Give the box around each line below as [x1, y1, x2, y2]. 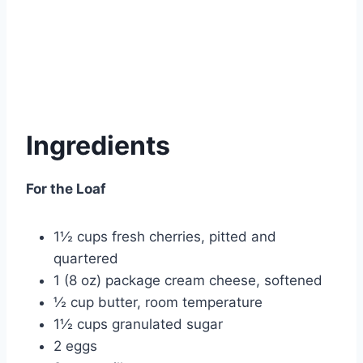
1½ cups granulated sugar [53, 316, 223, 333]
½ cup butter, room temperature [53, 294, 263, 311]
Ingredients [26, 130, 170, 162]
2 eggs [53, 338, 97, 355]
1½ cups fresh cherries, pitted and [53, 228, 276, 246]
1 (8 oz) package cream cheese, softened [53, 272, 322, 289]
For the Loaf [26, 181, 106, 198]
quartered [53, 250, 118, 267]
